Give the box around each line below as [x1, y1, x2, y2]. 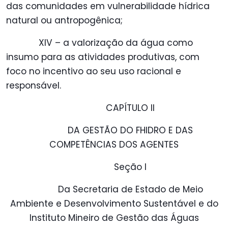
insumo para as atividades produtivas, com [6, 51, 199, 64]
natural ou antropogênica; [6, 14, 123, 27]
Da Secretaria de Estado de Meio [58, 183, 203, 196]
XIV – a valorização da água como [39, 37, 193, 49]
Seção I [114, 161, 147, 174]
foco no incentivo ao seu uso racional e [6, 65, 181, 78]
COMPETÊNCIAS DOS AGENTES [49, 138, 179, 151]
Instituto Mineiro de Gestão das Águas [29, 212, 199, 224]
